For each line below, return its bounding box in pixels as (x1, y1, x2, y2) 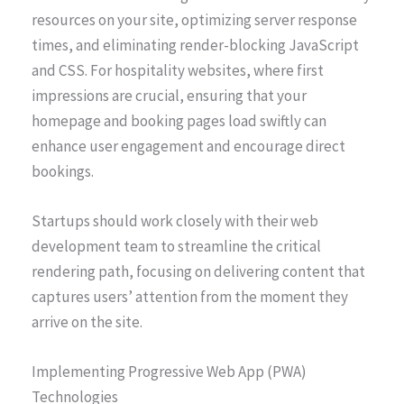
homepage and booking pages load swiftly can (32, 110, 326, 131)
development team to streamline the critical (32, 235, 321, 256)
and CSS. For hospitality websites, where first (32, 60, 324, 80)
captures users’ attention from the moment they (32, 286, 348, 307)
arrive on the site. (32, 311, 142, 332)
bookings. (32, 161, 94, 181)
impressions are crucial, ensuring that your (32, 85, 307, 106)
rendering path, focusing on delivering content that (32, 261, 365, 281)
